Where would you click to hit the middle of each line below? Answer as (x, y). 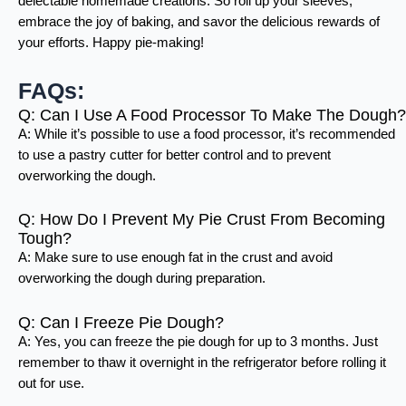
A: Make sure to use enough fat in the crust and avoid (175, 258)
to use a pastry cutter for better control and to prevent (174, 155)
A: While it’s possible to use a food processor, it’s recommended (207, 134)
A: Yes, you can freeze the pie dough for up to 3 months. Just (198, 341)
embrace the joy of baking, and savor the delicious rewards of (199, 22)
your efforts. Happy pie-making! (111, 43)
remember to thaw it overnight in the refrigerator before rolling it (202, 362)
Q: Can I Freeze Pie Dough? (121, 322)
